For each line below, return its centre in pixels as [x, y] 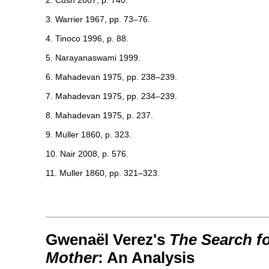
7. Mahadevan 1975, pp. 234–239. [111, 96]
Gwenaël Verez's [107, 239]
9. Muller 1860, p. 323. [89, 135]
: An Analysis [146, 257]
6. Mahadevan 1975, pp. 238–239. [111, 77]
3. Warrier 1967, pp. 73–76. [98, 20]
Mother [72, 257]
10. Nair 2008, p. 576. [87, 154]
